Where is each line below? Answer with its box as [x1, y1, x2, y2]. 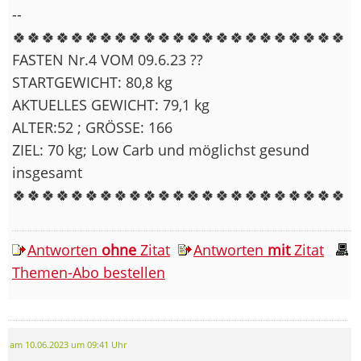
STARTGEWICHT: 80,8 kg [12, 72, 172, 92]
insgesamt [12, 162, 82, 182]
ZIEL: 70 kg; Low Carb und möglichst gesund [12, 139, 309, 160]
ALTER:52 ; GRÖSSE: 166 [12, 117, 172, 137]
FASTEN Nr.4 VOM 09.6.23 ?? [12, 49, 203, 69]
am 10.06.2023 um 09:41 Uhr [10, 338, 127, 351]
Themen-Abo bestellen [12, 262, 165, 282]
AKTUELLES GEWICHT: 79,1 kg [12, 94, 210, 114]
